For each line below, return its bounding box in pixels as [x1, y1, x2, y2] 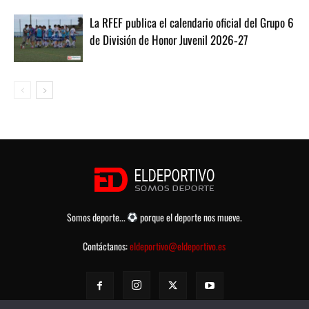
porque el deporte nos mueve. [138, 209, 243, 224]
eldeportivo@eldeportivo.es [130, 238, 226, 253]
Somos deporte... [66, 209, 128, 224]
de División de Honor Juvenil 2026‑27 [90, 31, 248, 49]
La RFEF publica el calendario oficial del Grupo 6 [90, 14, 294, 32]
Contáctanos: [83, 238, 130, 253]
